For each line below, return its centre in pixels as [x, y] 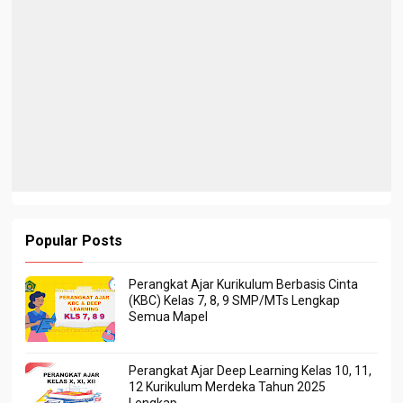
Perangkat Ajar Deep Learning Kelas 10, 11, [251, 370]
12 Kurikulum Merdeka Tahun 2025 [228, 386]
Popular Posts [74, 240]
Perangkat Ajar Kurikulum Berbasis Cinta [244, 284]
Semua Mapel [169, 316]
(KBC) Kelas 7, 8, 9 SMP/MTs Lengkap [235, 300]
